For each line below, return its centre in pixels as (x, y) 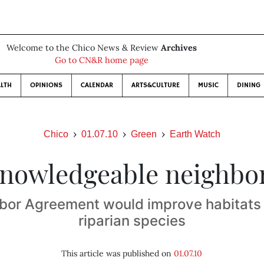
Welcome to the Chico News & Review (83, 48)
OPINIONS (46, 85)
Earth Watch (195, 134)
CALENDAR (97, 85)
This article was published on (118, 253)
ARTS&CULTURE (155, 85)
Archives (179, 48)
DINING (248, 85)
